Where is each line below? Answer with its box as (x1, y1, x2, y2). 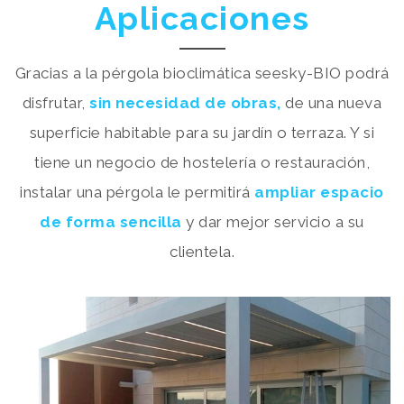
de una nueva (280, 94, 382, 113)
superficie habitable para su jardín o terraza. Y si (29, 124, 375, 142)
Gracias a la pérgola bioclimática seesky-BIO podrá (14, 64, 390, 83)
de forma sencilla (40, 213, 182, 232)
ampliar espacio (254, 183, 384, 202)
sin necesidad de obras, (89, 94, 281, 113)
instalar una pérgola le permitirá (20, 183, 255, 202)
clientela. (170, 243, 234, 262)
